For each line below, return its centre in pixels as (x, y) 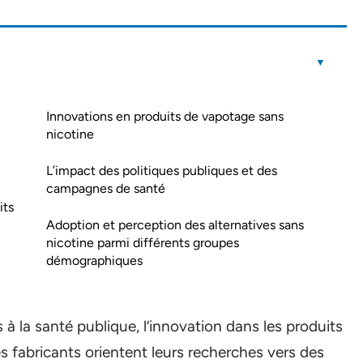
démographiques (94, 261)
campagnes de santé (106, 188)
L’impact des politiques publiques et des (162, 171)
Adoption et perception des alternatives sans (175, 225)
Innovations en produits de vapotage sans (165, 116)
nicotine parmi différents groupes (143, 243)
